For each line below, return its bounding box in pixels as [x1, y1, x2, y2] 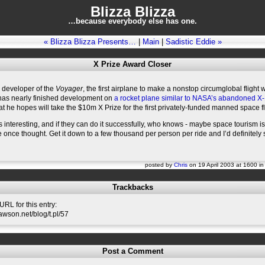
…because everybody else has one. [68, 17, 197, 25]
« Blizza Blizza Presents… [43, 37, 136, 46]
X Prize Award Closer [93, 60, 172, 69]
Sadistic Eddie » [165, 37, 222, 46]
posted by [145, 161, 174, 168]
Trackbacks [112, 183, 153, 192]
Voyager [56, 85, 83, 93]
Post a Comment [102, 247, 163, 256]
